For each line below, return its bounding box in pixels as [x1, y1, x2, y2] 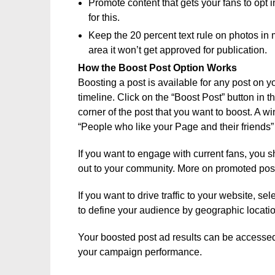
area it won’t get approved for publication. [88, 45, 267, 55]
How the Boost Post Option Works [78, 63, 237, 73]
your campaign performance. [78, 247, 202, 257]
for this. [88, 12, 120, 23]
